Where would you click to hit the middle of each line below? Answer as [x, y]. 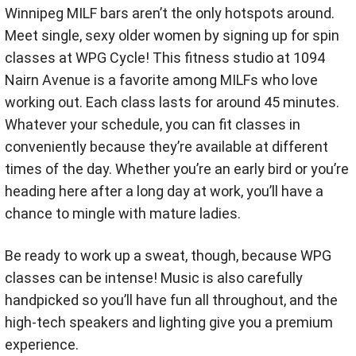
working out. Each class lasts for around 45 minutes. [172, 103]
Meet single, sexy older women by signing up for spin [172, 36]
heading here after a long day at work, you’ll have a [164, 192]
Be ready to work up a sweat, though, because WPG [168, 256]
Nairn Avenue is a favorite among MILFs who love [161, 80]
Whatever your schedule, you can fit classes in [153, 125]
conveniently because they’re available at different [166, 147]
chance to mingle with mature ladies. [123, 214]
